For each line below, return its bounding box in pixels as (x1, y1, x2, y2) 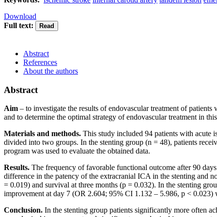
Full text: (4, 21, 33, 30)
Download (4, 12, 36, 20)
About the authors (23, 66, 78, 75)
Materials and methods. (4, 129, 83, 138)
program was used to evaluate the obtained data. (4, 147, 150, 155)
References (23, 58, 57, 66)
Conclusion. (4, 206, 45, 215)
